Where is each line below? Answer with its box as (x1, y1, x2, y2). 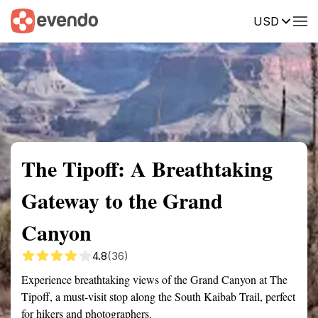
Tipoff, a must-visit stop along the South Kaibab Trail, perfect (21, 289, 295, 304)
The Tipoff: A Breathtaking (21, 153, 273, 184)
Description (199, 13, 252, 26)
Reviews (273, 13, 313, 26)
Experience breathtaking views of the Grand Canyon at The (21, 272, 287, 287)
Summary (11, 13, 53, 26)
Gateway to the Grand (21, 185, 223, 216)
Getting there (116, 13, 177, 26)
